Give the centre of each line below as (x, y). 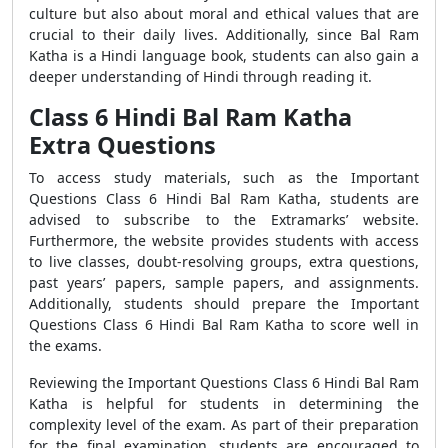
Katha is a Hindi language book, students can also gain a (224, 55)
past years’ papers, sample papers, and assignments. (224, 282)
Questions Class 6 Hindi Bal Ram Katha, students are (224, 198)
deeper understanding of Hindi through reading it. (200, 76)
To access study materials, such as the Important (224, 177)
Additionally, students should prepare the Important (224, 303)
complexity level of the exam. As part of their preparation (224, 424)
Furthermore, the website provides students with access (224, 240)
